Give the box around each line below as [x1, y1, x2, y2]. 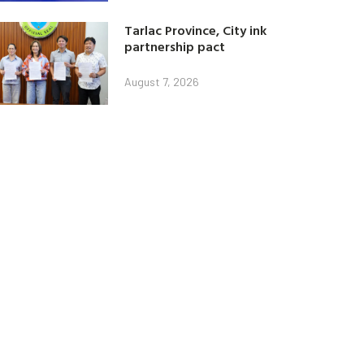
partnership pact [124, 37, 226, 57]
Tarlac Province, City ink [124, 20, 267, 41]
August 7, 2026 [124, 75, 200, 89]
